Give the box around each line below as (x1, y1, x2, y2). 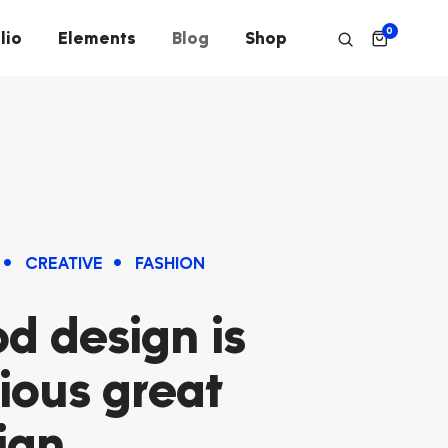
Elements (57, 27, 136, 48)
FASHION (135, 252, 205, 274)
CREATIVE (25, 252, 103, 274)
